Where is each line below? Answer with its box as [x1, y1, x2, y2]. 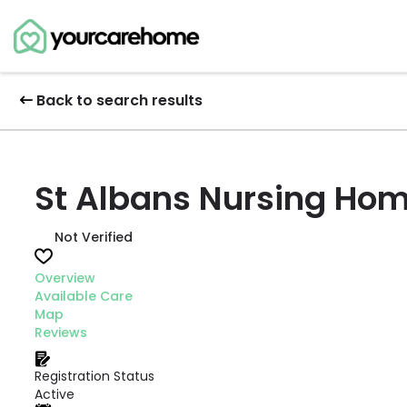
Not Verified [55, 228, 133, 246]
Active [35, 385, 74, 403]
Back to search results [36, 90, 203, 111]
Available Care [35, 287, 133, 305]
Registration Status [35, 367, 154, 385]
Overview [35, 269, 95, 287]
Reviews [35, 323, 87, 342]
